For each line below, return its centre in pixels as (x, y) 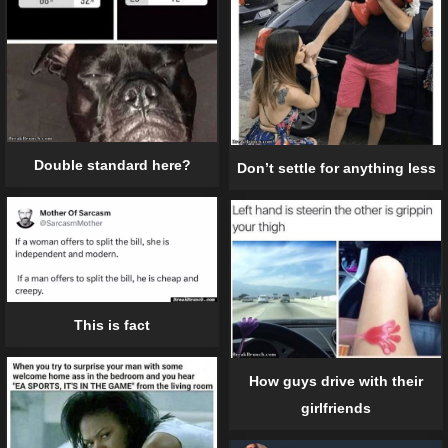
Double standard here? (112, 164)
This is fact (112, 324)
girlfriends (336, 408)
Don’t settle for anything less (336, 167)
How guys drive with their (336, 381)
